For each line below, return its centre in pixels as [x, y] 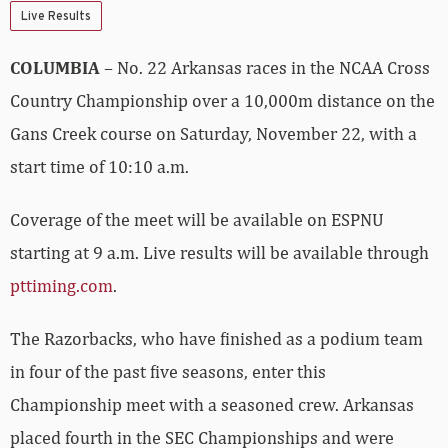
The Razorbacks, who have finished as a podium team [216, 338]
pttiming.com [61, 285]
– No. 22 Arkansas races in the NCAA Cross [265, 67]
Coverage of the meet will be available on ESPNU [197, 219]
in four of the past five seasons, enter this [168, 371]
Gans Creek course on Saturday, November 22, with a [213, 133]
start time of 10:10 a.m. [99, 166]
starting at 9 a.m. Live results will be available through [219, 252]
